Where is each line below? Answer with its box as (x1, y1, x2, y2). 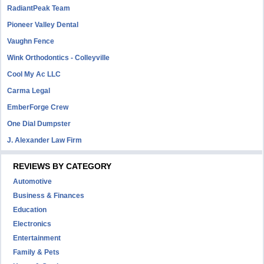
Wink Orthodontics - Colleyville (7, 54, 110, 62)
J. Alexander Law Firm (7, 136, 82, 144)
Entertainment (13, 234, 61, 242)
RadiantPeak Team (7, 4, 71, 12)
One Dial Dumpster (7, 120, 71, 128)
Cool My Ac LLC (7, 70, 61, 78)
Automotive (13, 177, 52, 186)
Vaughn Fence (7, 37, 55, 45)
